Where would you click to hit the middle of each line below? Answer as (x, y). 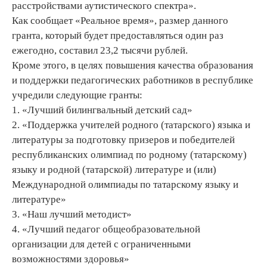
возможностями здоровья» (71, 259)
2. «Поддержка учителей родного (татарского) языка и (131, 125)
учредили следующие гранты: (77, 95)
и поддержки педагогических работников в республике (133, 80)
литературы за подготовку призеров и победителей (123, 140)
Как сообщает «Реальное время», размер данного (120, 21)
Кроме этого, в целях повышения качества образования (133, 66)
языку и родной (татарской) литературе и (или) (114, 170)
